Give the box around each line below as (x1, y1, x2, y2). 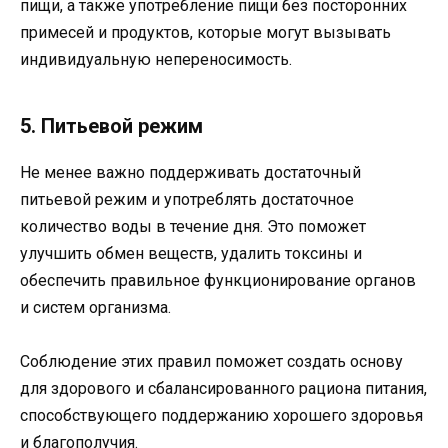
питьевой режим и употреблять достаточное (20, 189, 354, 209)
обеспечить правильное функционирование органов (20, 270, 416, 290)
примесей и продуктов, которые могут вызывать (20, 22, 391, 42)
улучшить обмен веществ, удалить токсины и (20, 243, 362, 263)
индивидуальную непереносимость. (20, 49, 292, 69)
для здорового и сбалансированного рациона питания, (20, 378, 427, 398)
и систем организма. (20, 297, 171, 317)
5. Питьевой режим (20, 113, 203, 138)
